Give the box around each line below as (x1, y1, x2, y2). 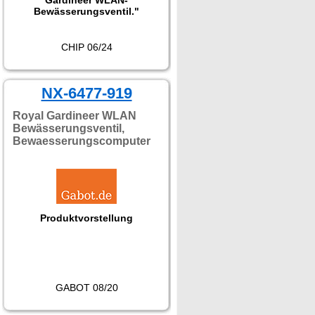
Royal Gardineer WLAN (13, 110, 136, 122)
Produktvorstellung (40, 212, 133, 224)
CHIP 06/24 (60, 41, 112, 53)
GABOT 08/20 (55, 282, 118, 293)
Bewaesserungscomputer (13, 135, 150, 147)
